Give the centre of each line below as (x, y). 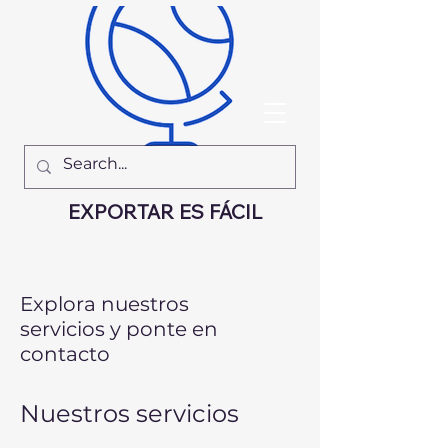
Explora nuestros (104, 304)
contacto (65, 354)
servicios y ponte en (119, 329)
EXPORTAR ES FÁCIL (164, 211)
